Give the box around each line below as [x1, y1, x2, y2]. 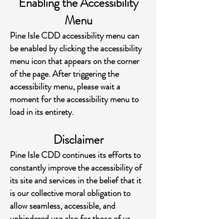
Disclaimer [53, 131, 104, 149]
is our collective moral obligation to [10, 187, 131, 199]
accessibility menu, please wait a [10, 80, 120, 93]
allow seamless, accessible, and [10, 199, 115, 212]
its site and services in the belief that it [10, 174, 141, 187]
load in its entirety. [10, 106, 74, 118]
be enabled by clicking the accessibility [10, 42, 142, 55]
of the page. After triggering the [10, 67, 119, 80]
